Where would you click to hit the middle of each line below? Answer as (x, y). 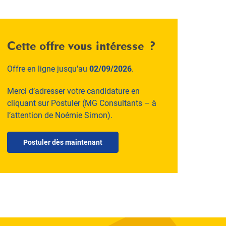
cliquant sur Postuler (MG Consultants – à (82, 103)
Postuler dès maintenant (63, 142)
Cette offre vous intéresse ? (81, 46)
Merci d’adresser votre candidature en (73, 91)
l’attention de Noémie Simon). (60, 115)
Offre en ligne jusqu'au (48, 69)
